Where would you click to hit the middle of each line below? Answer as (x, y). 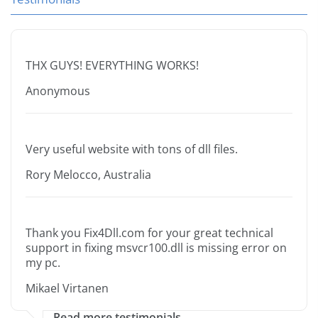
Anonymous (58, 91)
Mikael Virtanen (67, 289)
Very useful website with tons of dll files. (132, 149)
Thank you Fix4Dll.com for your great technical (149, 233)
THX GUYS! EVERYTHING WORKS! (112, 66)
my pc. (43, 263)
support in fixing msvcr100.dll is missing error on (156, 248)
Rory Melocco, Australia (88, 175)
